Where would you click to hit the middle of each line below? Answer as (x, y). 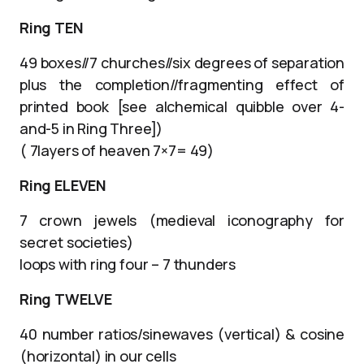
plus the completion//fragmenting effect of (182, 84)
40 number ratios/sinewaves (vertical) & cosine (182, 334)
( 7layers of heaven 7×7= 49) (117, 150)
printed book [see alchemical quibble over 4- (182, 106)
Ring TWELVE (66, 299)
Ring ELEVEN (63, 185)
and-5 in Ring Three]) (91, 128)
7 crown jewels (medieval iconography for (182, 220)
